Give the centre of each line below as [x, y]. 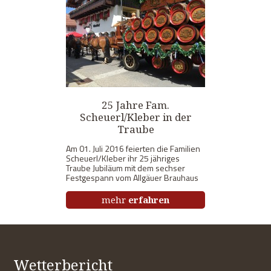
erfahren [149, 200]
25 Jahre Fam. [135, 105]
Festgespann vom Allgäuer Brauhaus [132, 178]
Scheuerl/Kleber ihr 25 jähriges [123, 158]
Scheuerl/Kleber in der [135, 117]
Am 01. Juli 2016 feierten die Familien [133, 149]
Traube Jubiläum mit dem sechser [126, 168]
